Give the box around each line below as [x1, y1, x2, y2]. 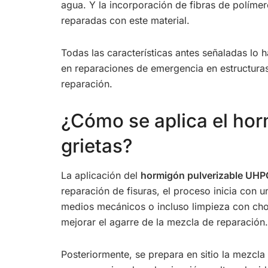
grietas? [61, 134, 132, 157]
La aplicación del [61, 169, 141, 182]
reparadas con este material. [61, 14, 190, 26]
